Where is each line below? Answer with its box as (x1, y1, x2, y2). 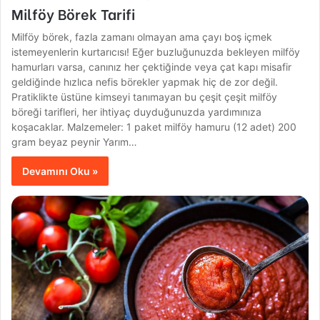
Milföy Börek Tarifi (11, 2, 136, 24)
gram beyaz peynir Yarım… (11, 135, 138, 148)
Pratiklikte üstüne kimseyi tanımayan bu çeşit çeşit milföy (11, 90, 278, 103)
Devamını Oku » (22, 164, 99, 177)
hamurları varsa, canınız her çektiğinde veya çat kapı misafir (11, 60, 292, 73)
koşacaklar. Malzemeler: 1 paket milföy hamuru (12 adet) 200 (11, 120, 297, 133)
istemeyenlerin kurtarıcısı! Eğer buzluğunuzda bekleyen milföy (11, 45, 301, 58)
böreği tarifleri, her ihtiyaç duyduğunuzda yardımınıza (11, 105, 262, 118)
